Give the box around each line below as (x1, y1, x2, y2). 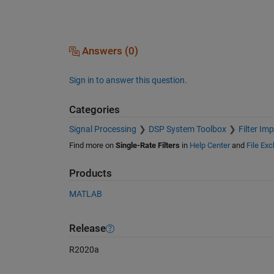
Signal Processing (68, 124, 136, 135)
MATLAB (68, 188, 102, 199)
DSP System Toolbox (148, 124, 226, 135)
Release (68, 223, 106, 235)
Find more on (68, 141, 116, 150)
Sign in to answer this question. (68, 75, 187, 85)
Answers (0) (79, 45, 138, 57)
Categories (68, 103, 120, 116)
